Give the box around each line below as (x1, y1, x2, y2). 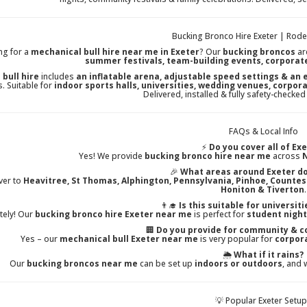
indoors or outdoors (195, 258, 282, 270)
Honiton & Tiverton (220, 184, 304, 196)
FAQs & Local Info (228, 125, 298, 138)
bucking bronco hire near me (145, 150, 271, 162)
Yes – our (21, 233, 60, 245)
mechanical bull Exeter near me (60, 233, 198, 245)
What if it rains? (234, 249, 304, 261)
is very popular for (198, 233, 275, 245)
